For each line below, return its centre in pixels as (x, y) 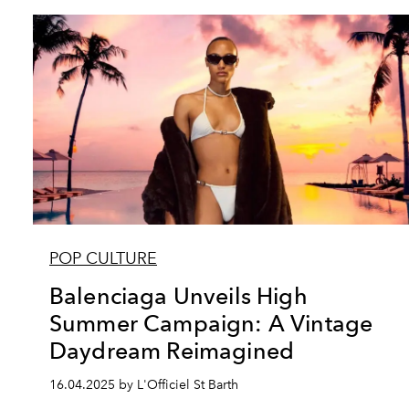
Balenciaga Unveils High (178, 296)
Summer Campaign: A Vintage (211, 323)
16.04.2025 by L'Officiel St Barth (144, 385)
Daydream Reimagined (172, 351)
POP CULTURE (103, 258)
